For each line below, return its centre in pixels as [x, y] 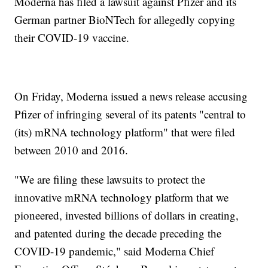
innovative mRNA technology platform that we [122, 197]
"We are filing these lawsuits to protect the [110, 179]
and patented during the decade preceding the [118, 233]
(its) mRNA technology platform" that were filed [125, 132]
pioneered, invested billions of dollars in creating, [127, 215]
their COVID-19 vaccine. [72, 37]
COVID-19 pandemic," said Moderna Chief [115, 251]
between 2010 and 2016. [71, 150]
